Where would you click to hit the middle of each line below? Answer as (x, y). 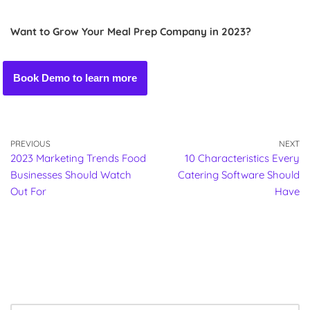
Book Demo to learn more (75, 77)
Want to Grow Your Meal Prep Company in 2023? (131, 31)
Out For (28, 191)
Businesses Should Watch (71, 174)
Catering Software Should (239, 174)
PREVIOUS (30, 143)
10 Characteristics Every (242, 158)
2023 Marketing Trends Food (78, 158)
